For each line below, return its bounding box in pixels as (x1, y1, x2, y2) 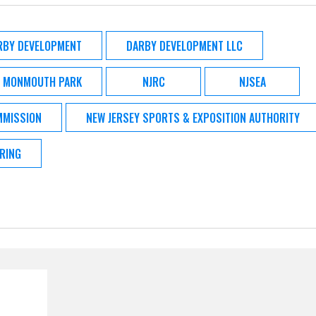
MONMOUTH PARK (3, 73, 82, 90)
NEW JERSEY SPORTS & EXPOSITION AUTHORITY (86, 109, 300, 126)
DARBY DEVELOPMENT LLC (126, 37, 243, 54)
